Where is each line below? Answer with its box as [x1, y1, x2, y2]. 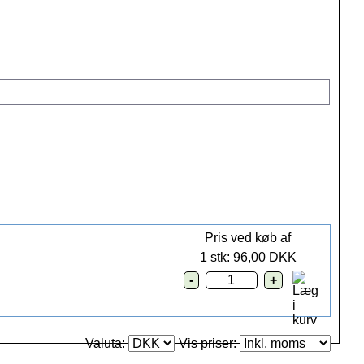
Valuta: [85, 336, 128, 351]
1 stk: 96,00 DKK [199, 250, 297, 265]
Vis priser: [179, 336, 240, 351]
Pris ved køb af [205, 231, 291, 245]
